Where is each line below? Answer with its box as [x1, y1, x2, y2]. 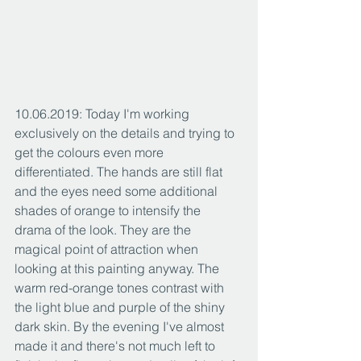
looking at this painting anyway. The [15, 260, 222, 277]
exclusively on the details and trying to [15, 125, 238, 142]
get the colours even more [15, 144, 167, 161]
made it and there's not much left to [15, 338, 218, 355]
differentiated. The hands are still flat [15, 164, 226, 180]
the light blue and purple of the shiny [15, 299, 228, 316]
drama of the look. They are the [15, 222, 194, 239]
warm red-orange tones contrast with [15, 280, 227, 297]
